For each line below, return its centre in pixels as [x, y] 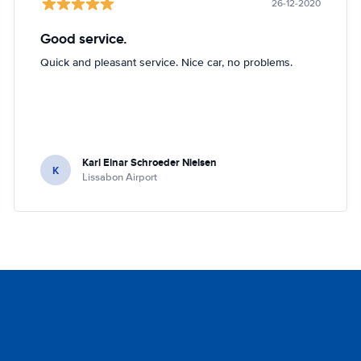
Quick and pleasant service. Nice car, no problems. [167, 62]
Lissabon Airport [120, 177]
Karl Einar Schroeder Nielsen [150, 162]
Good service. [84, 39]
